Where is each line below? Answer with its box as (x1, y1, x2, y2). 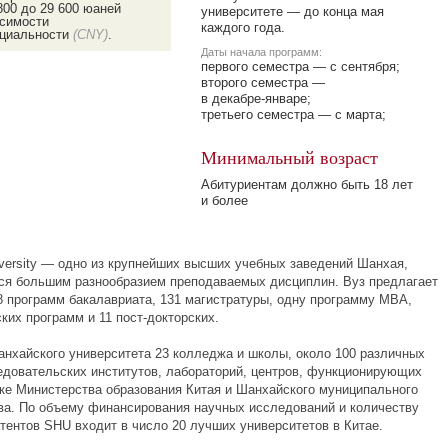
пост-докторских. (116, 310, 219, 325)
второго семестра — (201, 75, 325, 90)
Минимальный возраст (201, 145, 378, 169)
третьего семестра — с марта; (201, 107, 386, 122)
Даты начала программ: (201, 46, 322, 58)
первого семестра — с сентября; (201, 59, 400, 74)
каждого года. (201, 20, 285, 35)
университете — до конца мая (201, 4, 384, 19)
